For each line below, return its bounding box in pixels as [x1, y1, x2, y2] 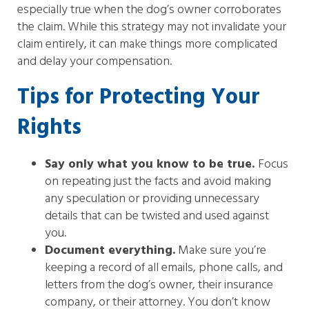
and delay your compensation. [17, 52, 172, 72]
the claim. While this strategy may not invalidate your [17, 17, 286, 37]
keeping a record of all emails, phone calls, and [45, 258, 283, 278]
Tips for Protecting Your [17, 80, 260, 115]
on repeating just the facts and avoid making [45, 172, 271, 192]
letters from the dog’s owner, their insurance [45, 275, 273, 295]
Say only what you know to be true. [45, 154, 258, 175]
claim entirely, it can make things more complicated [17, 34, 277, 54]
